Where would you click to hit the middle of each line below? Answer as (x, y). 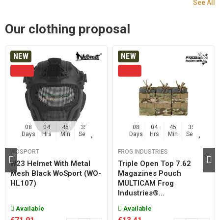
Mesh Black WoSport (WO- (56, 173)
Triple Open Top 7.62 (154, 164)
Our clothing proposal (68, 29)
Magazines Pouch (150, 173)
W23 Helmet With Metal (50, 164)
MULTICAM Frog (146, 183)
